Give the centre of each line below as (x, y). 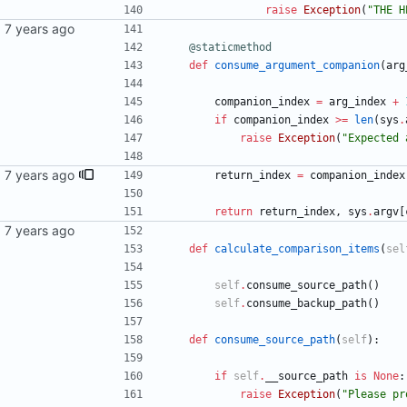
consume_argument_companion (297, 66)
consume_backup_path (307, 304)
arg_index (357, 102)
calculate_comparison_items (297, 249)
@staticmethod (230, 48)
